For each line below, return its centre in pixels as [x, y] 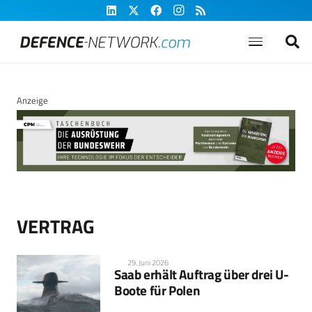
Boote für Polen [157, 290]
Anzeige [32, 100]
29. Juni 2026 [148, 263]
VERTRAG [56, 226]
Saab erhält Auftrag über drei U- [202, 274]
